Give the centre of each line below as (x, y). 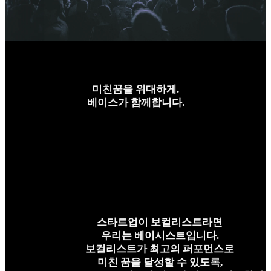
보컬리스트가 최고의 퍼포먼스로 (160, 249)
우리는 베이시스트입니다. (160, 235)
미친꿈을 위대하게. (135, 89)
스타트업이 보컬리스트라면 (160, 222)
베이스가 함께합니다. (135, 102)
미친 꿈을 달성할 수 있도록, (160, 262)
